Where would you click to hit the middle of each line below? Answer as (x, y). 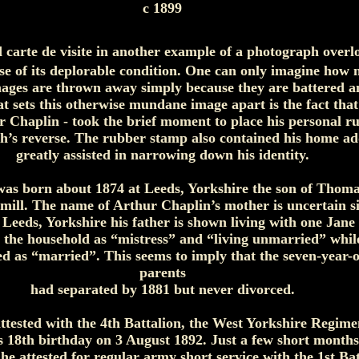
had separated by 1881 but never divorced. (162, 289)
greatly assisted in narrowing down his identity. (162, 155)
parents (162, 272)
